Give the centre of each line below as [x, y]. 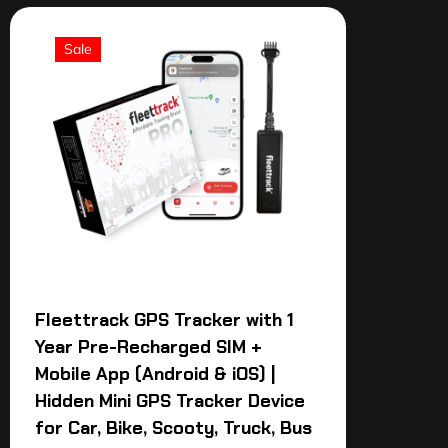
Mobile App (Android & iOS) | [155, 374]
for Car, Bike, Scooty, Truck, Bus [173, 428]
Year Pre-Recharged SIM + [148, 347]
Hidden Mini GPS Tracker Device [170, 401]
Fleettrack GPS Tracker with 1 [164, 320]
